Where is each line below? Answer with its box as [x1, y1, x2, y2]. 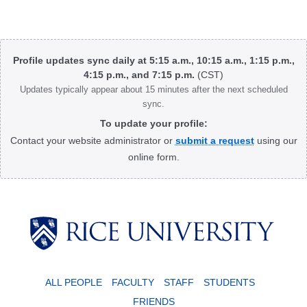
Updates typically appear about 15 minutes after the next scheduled [19, 84, 288, 95]
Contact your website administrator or [10, 135, 175, 147]
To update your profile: [99, 118, 208, 130]
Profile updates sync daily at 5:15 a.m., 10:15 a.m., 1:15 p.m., [12, 55, 295, 66]
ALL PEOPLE [45, 276, 102, 288]
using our [254, 135, 297, 147]
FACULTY [112, 276, 154, 288]
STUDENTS [204, 276, 255, 288]
